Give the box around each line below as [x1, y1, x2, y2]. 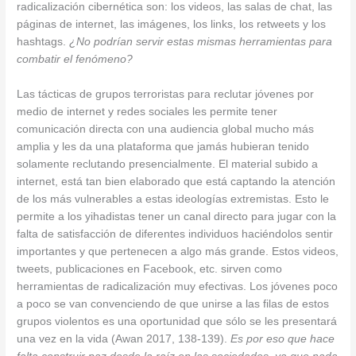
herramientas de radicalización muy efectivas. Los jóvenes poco [17, 280, 339, 292]
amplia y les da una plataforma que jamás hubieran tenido [17, 140, 310, 153]
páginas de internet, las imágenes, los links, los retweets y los [17, 18, 327, 31]
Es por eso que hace [230, 332, 335, 345]
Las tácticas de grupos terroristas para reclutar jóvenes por [17, 87, 315, 100]
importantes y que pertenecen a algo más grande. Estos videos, [17, 245, 339, 257]
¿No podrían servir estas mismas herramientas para [69, 36, 333, 48]
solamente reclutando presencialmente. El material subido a [17, 157, 319, 170]
